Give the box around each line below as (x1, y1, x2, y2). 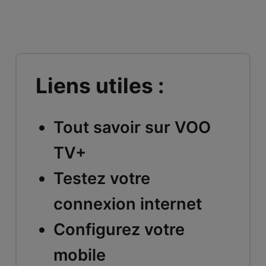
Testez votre (53, 168, 150, 188)
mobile (53, 245, 106, 265)
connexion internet (53, 194, 202, 214)
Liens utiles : (35, 72, 164, 99)
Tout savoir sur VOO (53, 117, 211, 137)
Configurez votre (53, 219, 185, 239)
